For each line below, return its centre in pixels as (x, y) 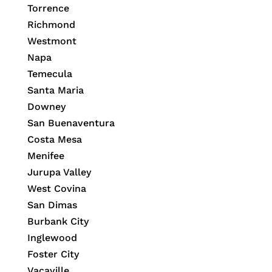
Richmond (51, 25)
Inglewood (52, 238)
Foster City (53, 254)
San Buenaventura (71, 123)
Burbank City (58, 222)
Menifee (46, 156)
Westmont (52, 41)
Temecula (49, 74)
